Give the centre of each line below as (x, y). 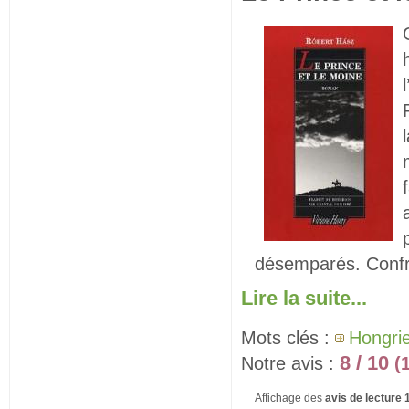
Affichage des (290, 398)
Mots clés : (288, 338)
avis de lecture (363, 398)
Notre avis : (290, 363)
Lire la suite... (304, 298)
